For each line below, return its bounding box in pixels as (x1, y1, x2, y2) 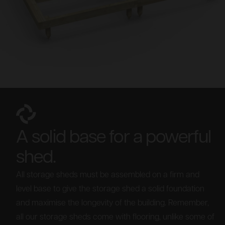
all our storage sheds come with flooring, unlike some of (16, 213, 214, 221)
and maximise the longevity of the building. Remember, (16, 199, 209, 207)
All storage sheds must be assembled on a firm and (16, 171, 199, 179)
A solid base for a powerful (16, 129, 211, 147)
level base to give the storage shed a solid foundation (16, 185, 204, 193)
